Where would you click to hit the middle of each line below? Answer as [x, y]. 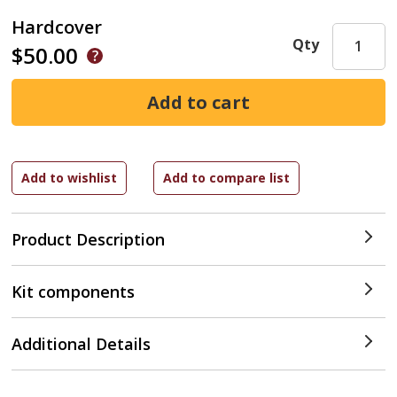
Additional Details [82, 344]
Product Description [89, 239]
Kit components [74, 292]
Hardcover [57, 27]
